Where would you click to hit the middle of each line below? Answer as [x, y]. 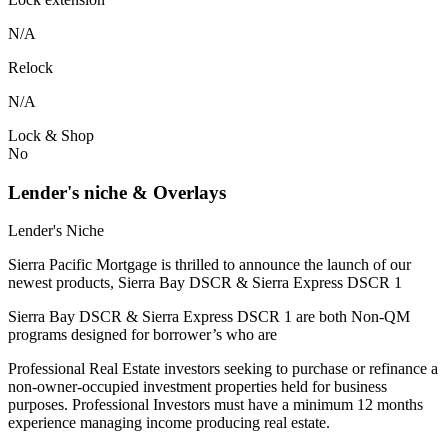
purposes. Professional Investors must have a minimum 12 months [215, 405]
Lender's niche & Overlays [117, 192]
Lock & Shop [51, 135]
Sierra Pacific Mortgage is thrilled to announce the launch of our [209, 265]
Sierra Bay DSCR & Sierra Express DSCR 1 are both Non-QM [209, 317]
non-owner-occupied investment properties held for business [197, 387]
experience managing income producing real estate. [169, 423]
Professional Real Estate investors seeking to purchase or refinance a [223, 369]
